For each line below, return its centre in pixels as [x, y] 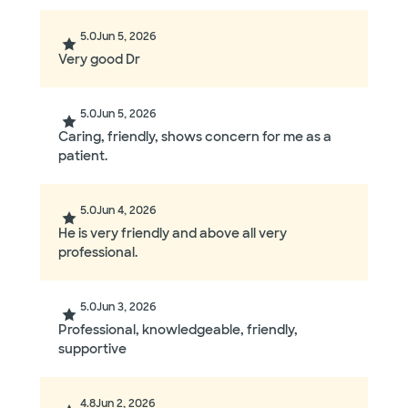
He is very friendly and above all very [173, 234]
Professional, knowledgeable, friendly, [178, 330]
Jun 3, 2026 [127, 307]
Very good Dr [99, 60]
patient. [83, 156]
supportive [92, 349]
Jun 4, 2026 [127, 211]
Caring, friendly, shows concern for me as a [195, 137]
